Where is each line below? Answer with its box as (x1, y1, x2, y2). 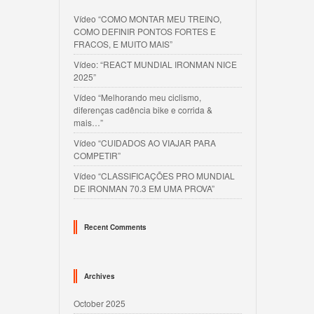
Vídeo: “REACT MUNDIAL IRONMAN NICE (74, 58, 237, 70)
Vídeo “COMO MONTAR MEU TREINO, (74, 13, 221, 25)
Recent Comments (84, 222, 146, 232)
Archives (84, 271, 115, 281)
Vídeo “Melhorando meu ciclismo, (74, 91, 201, 103)
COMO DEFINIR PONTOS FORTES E (74, 25, 216, 37)
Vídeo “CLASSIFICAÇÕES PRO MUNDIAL (74, 170, 235, 182)
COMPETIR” (74, 149, 121, 161)
